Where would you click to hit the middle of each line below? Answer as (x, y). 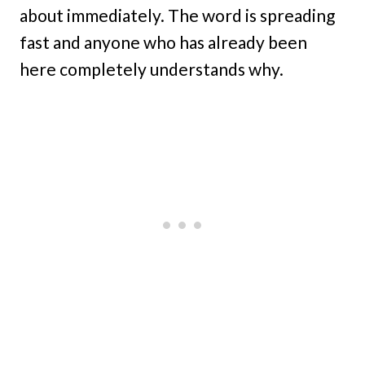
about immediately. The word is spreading (177, 15)
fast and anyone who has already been (163, 42)
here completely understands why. (152, 69)
